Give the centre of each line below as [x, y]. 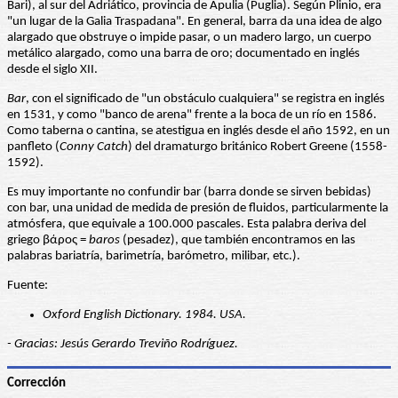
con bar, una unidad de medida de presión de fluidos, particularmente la [198, 209]
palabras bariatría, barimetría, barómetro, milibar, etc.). [154, 257]
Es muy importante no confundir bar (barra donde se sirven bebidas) [189, 193]
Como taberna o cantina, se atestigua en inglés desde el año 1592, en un [199, 131]
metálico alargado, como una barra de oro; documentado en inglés [183, 54]
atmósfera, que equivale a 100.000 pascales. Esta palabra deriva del [187, 225]
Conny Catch [94, 147]
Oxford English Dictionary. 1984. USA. [144, 315]
